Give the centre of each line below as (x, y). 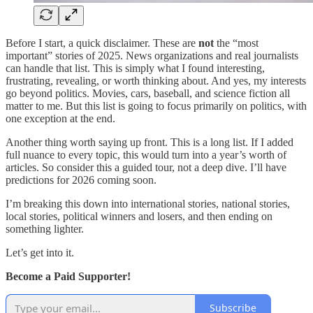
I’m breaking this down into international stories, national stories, (148, 203)
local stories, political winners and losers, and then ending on (139, 216)
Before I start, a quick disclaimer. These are (102, 43)
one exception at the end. (60, 118)
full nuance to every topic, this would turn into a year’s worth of (146, 154)
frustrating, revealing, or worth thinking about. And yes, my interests (156, 80)
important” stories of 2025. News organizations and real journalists (152, 55)
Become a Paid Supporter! (68, 276)
